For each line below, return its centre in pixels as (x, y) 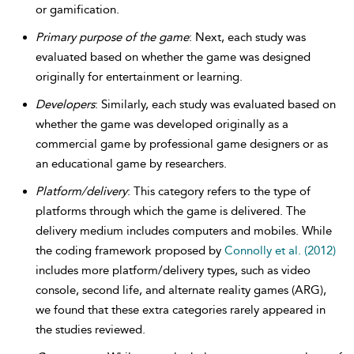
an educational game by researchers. (131, 164)
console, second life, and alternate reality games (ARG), (181, 290)
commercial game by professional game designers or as (182, 144)
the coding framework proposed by (130, 250)
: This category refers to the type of (219, 191)
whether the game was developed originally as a (162, 124)
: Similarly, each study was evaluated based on (215, 104)
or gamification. (77, 9)
